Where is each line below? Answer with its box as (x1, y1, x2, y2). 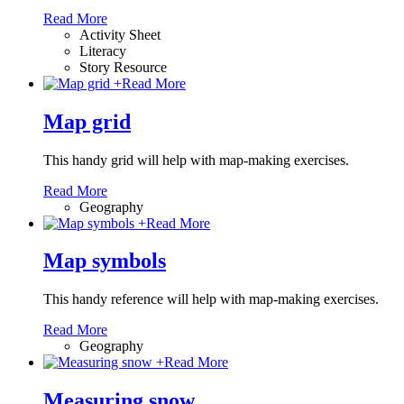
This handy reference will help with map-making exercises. (43, 291, 379, 308)
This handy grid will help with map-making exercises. (43, 151, 349, 168)
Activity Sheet (79, 26, 161, 42)
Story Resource (79, 59, 167, 75)
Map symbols (43, 249, 166, 273)
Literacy (79, 42, 126, 59)
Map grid (43, 109, 131, 133)
